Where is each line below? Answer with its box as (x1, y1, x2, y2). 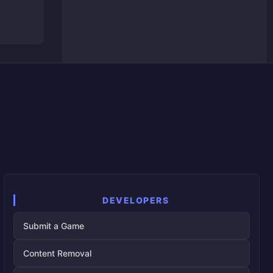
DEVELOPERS (102, 195, 169, 206)
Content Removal (23, 248, 91, 259)
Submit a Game (23, 221, 84, 232)
